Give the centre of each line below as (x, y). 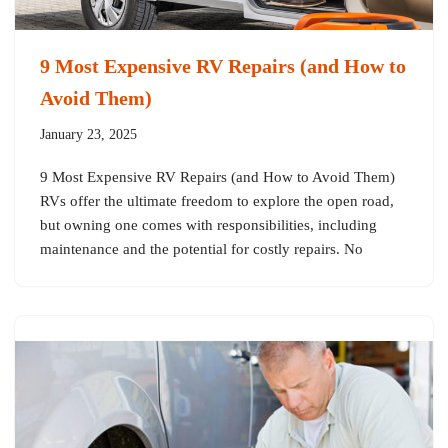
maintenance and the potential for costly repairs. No (201, 248)
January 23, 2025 (88, 134)
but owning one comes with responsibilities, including (208, 224)
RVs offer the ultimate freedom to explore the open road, (217, 200)
